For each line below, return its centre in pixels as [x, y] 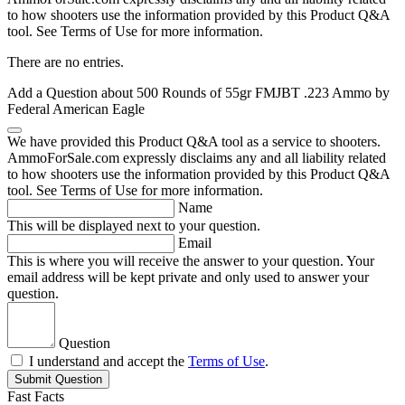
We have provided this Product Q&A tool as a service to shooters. [194, 142]
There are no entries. [66, 62]
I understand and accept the [108, 362]
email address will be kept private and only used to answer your [188, 278]
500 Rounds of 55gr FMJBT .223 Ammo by [263, 93]
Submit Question [58, 380]
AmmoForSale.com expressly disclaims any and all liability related [197, 158]
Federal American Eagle [76, 109]
